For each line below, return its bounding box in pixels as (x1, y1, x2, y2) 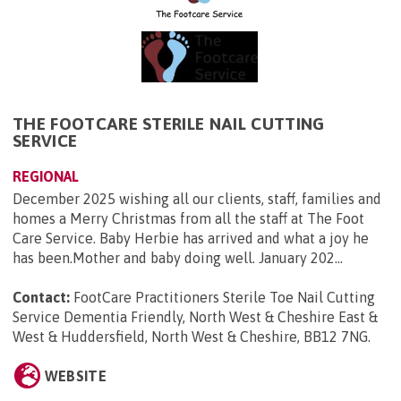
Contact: (13, 289, 70, 306)
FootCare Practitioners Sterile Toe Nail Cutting (73, 289, 375, 306)
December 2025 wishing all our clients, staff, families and (13, 191, 381, 208)
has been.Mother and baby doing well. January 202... (13, 250, 343, 267)
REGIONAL (13, 168, 79, 185)
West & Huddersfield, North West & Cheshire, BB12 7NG (13, 328, 368, 346)
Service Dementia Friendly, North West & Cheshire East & (13, 309, 378, 326)
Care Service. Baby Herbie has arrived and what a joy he (13, 230, 369, 247)
